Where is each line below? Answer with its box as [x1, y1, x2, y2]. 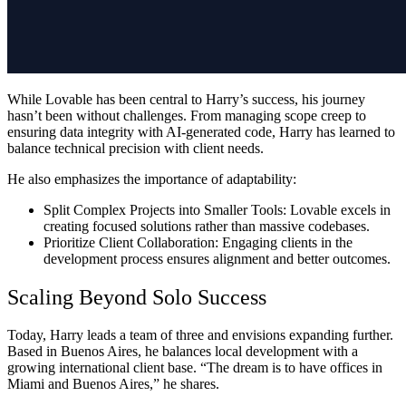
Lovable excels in [286, 201, 391, 217]
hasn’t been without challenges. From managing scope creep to [7, 107, 366, 123]
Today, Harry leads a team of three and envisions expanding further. [7, 327, 393, 343]
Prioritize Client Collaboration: [43, 234, 218, 250]
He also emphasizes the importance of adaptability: [7, 170, 296, 187]
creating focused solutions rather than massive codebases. [43, 217, 370, 234]
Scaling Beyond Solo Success [7, 285, 266, 309]
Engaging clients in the [218, 234, 353, 250]
